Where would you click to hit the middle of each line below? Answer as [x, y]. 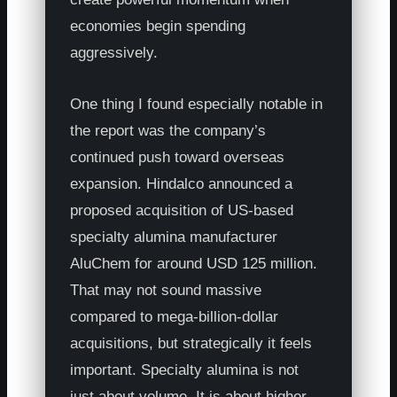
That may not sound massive [166, 290]
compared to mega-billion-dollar [175, 316]
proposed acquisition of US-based [182, 210]
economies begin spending [158, 26]
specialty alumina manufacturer [174, 237]
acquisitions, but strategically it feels [191, 343]
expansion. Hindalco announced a [182, 183]
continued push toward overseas [178, 157]
